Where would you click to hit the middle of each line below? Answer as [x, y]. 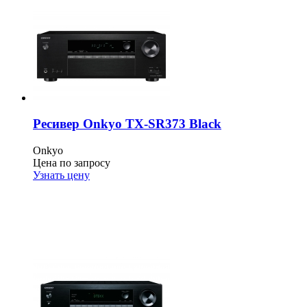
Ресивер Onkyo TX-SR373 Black [127, 124]
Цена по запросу [72, 163]
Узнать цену [61, 175]
